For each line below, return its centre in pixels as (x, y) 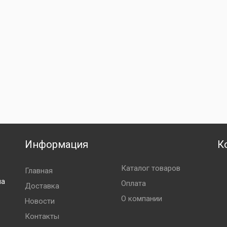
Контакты (42, 216)
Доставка (42, 186)
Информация (56, 144)
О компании (141, 199)
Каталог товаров (150, 168)
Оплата (133, 183)
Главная (39, 171)
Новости (40, 201)
